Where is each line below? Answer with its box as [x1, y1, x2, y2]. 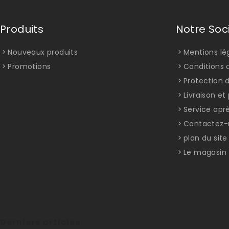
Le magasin [183, 147, 226, 157]
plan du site [183, 132, 227, 143]
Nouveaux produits [8, 47, 78, 57]
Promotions [8, 61, 51, 72]
